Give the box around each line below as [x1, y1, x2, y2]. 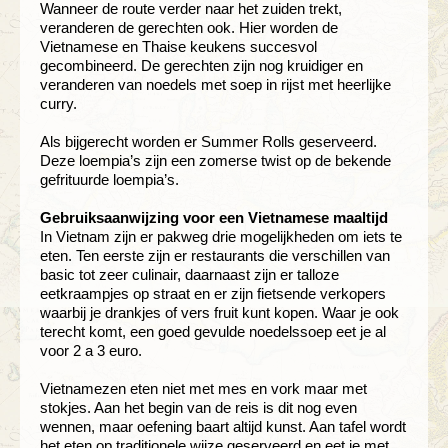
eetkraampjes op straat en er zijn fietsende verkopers [40, 284, 386, 302]
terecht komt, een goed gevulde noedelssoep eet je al [40, 322, 386, 340]
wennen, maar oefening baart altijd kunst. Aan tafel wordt [40, 417, 406, 435]
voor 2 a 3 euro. [40, 341, 142, 359]
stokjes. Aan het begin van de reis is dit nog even [40, 398, 357, 416]
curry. [40, 94, 77, 112]
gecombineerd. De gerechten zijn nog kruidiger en [40, 56, 363, 74]
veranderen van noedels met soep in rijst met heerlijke [40, 75, 391, 93]
